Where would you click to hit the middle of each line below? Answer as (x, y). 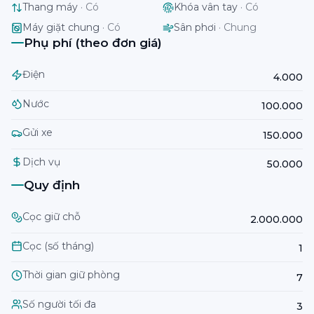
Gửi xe (37, 132)
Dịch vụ (41, 162)
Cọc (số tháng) (58, 246)
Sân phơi (195, 27)
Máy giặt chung (61, 27)
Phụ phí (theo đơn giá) (93, 43)
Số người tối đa (59, 304)
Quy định (52, 185)
